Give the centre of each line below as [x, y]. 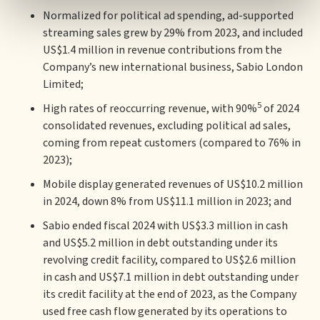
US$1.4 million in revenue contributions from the [162, 50]
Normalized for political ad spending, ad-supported [168, 16]
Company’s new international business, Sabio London [173, 67]
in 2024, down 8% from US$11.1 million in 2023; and [167, 201]
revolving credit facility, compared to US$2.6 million [169, 260]
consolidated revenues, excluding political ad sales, [167, 126]
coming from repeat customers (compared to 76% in [172, 143]
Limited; [63, 84]
